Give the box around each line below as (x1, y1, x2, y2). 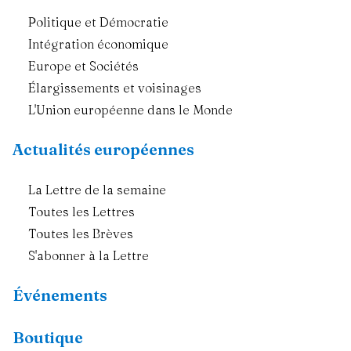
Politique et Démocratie (28, 14, 168, 31)
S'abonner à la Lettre (28, 248, 149, 264)
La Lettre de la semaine (28, 182, 166, 198)
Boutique (13, 327, 83, 348)
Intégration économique (28, 36, 168, 52)
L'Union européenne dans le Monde (28, 102, 233, 118)
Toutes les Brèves (28, 226, 133, 242)
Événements (13, 285, 107, 306)
